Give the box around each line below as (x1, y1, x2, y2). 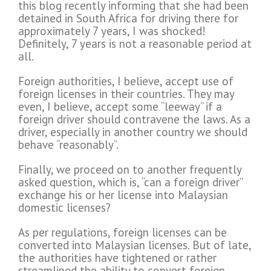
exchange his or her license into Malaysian (18, 188, 228, 203)
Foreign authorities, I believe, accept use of (18, 74, 233, 89)
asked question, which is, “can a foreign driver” (18, 175, 242, 190)
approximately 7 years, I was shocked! (18, 24, 206, 39)
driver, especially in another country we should (18, 125, 247, 140)
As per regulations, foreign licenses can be (18, 225, 227, 240)
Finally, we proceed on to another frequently (18, 162, 241, 177)
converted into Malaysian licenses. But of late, (18, 238, 251, 253)
